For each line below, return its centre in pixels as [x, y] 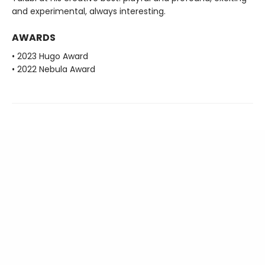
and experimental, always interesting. [89, 11]
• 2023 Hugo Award [50, 56]
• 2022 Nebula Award [54, 69]
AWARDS [34, 37]
